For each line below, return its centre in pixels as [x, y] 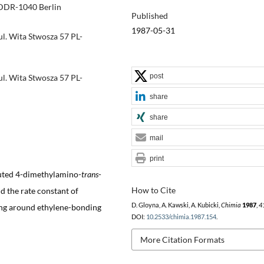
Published [149, 15]
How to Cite [153, 190]
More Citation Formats [182, 239]
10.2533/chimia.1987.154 [181, 217]
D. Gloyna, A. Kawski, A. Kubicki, [176, 205]
